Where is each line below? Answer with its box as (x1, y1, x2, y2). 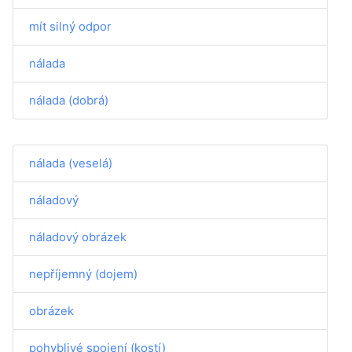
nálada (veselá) (29, 156, 112, 170)
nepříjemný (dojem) (29, 266, 137, 281)
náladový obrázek (29, 229, 126, 244)
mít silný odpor (29, 19, 112, 34)
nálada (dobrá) (29, 93, 108, 108)
